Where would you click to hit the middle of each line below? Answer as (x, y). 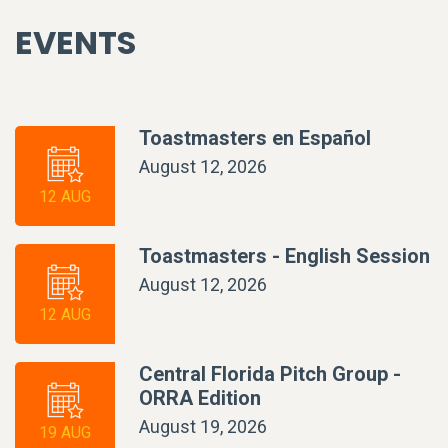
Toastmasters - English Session (284, 255)
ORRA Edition (200, 397)
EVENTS (75, 42)
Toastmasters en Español (255, 137)
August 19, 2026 (203, 426)
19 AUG (65, 432)
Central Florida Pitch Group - (270, 373)
